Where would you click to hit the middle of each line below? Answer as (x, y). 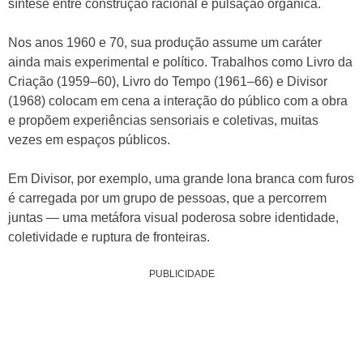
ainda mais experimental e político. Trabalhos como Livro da (180, 62)
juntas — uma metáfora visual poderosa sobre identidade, (173, 218)
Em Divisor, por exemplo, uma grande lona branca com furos (181, 179)
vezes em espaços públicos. (89, 140)
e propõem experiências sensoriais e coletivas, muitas (163, 120)
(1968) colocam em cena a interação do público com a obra (178, 101)
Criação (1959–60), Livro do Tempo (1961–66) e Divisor (168, 81)
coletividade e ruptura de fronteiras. (109, 237)
